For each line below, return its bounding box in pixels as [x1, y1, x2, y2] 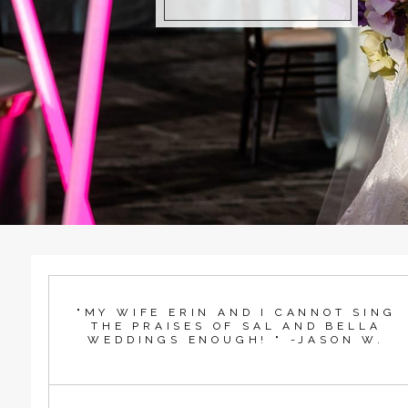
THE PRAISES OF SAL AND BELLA [90, 319, 382, 332]
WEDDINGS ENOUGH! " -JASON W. [87, 332, 384, 346]
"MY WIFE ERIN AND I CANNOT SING [76, 305, 396, 319]
